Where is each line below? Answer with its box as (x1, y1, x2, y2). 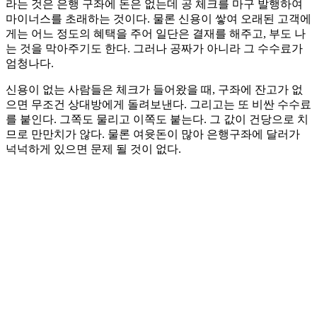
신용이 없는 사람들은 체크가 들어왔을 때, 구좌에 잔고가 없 (6, 83, 303, 96)
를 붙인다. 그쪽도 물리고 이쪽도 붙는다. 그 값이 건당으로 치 (6, 113, 309, 126)
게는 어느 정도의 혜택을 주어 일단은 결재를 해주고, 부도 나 (6, 28, 306, 40)
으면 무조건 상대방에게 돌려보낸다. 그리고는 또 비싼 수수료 (6, 98, 311, 111)
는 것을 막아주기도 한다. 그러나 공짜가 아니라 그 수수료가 (6, 42, 303, 55)
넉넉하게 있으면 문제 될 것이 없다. (6, 143, 181, 156)
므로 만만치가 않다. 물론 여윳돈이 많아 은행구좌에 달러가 (6, 128, 300, 141)
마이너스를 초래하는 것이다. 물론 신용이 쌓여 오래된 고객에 (6, 13, 311, 25)
